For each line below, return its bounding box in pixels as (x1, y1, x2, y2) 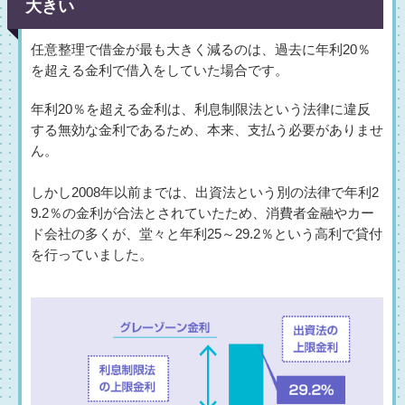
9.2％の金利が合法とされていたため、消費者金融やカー (31, 205, 374, 221)
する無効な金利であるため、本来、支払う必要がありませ (31, 122, 383, 137)
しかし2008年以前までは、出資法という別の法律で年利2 (31, 184, 379, 200)
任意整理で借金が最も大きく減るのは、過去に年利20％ (31, 42, 371, 57)
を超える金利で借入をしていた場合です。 (31, 62, 288, 78)
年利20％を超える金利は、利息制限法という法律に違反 (31, 101, 371, 117)
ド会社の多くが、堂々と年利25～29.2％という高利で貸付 (31, 226, 382, 241)
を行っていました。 (31, 247, 153, 262)
